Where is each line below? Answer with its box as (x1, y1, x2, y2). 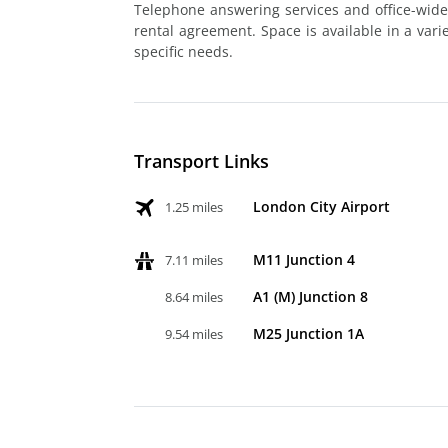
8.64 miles (165, 287, 223, 306)
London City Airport (253, 196, 390, 216)
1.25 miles (165, 197, 223, 216)
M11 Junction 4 (253, 249, 355, 269)
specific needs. (134, 41, 233, 61)
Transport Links (134, 148, 269, 173)
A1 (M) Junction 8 (253, 286, 368, 306)
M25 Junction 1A (253, 323, 364, 343)
